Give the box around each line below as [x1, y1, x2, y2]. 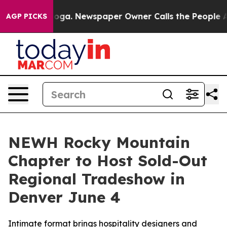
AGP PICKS [6, 12, 47, 21]
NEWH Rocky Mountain [8, 133, 190, 152]
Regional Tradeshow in [8, 169, 185, 188]
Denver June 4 [8, 187, 121, 207]
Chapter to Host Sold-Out [8, 151, 207, 170]
